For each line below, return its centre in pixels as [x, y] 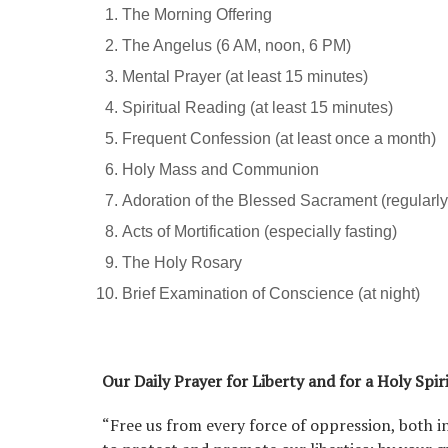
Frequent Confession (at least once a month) [279, 139]
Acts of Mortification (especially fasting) [259, 232]
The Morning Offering [197, 15]
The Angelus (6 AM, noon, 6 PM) [236, 46]
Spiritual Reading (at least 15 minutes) [257, 108]
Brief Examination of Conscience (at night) [271, 294]
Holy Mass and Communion [220, 170]
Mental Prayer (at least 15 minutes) [245, 77]
